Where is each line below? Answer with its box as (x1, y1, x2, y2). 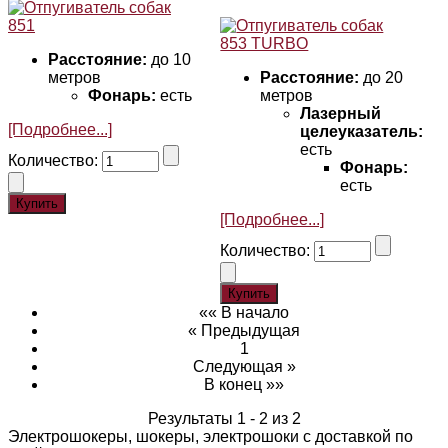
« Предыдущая (188, 321, 300, 339)
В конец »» (204, 375, 284, 393)
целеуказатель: (300, 122, 424, 140)
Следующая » (192, 357, 296, 375)
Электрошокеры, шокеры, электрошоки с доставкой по (8, 427, 413, 445)
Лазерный (300, 104, 382, 122)
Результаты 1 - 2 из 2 (147, 409, 301, 427)
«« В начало (199, 303, 289, 321)
